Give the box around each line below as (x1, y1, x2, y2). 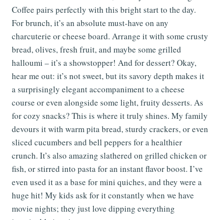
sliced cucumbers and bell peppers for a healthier (12, 137, 182, 148)
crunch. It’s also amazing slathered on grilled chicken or (12, 150, 207, 162)
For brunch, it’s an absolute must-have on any (12, 17, 168, 29)
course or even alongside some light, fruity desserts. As (12, 97, 203, 109)
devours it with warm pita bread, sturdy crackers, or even (12, 123, 208, 135)
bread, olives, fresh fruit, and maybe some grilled (12, 44, 181, 55)
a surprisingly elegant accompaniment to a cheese (12, 83, 185, 95)
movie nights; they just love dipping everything (12, 203, 175, 215)
